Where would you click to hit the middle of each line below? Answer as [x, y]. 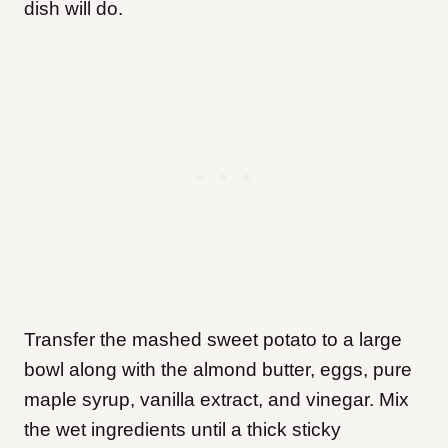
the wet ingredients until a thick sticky [182, 430]
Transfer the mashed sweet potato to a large [213, 340]
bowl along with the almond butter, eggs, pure [218, 370]
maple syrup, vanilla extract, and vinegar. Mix [216, 400]
